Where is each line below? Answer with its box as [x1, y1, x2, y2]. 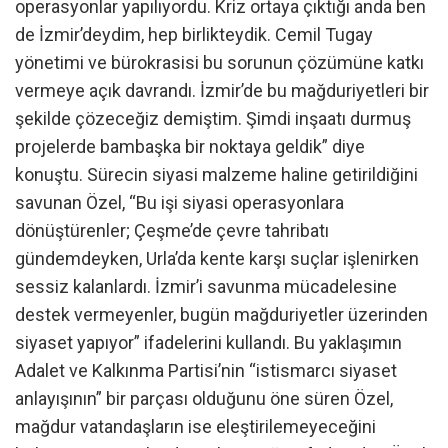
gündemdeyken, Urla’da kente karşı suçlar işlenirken [15, 247, 419, 269]
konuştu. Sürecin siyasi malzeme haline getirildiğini [15, 163, 418, 185]
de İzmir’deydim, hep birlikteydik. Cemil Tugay [15, 23, 373, 45]
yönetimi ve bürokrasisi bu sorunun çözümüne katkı [15, 51, 424, 73]
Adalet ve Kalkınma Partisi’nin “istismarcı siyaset [15, 359, 397, 381]
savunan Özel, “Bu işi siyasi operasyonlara [15, 191, 344, 213]
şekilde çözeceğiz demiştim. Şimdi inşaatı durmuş [15, 107, 411, 129]
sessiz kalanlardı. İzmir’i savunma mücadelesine [15, 275, 397, 297]
